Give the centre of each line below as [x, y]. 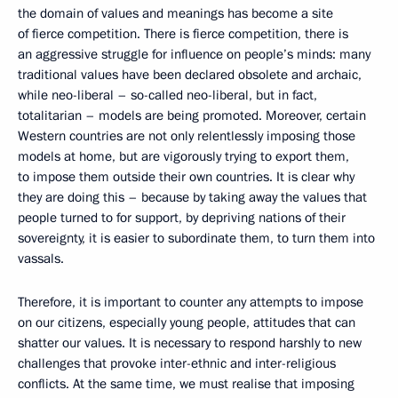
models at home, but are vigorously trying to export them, [183, 156]
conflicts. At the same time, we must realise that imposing [186, 383]
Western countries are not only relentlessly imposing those [187, 135]
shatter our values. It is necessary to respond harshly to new [190, 342]
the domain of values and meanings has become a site [175, 13]
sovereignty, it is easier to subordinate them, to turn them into [196, 238]
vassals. [41, 258]
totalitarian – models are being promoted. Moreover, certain [192, 115]
